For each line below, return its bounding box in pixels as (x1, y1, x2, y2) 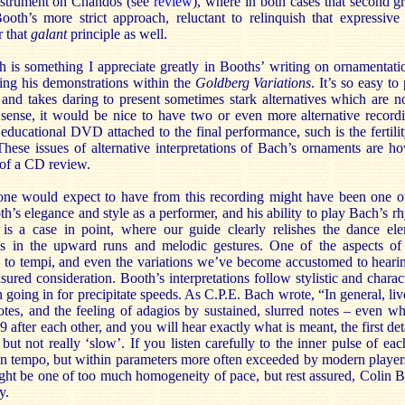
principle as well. (71, 26, 167, 42)
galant (31, 26, 71, 42)
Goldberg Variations (194, 75, 312, 90)
